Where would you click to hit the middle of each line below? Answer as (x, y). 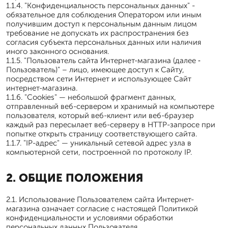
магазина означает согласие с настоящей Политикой (102, 209)
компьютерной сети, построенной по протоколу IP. (99, 152)
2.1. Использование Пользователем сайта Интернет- (100, 199)
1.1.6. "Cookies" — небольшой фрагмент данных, (91, 97)
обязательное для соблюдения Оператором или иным (104, 15)
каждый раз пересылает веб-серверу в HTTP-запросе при (111, 125)
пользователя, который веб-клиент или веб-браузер (100, 116)
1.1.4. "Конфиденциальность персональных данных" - (101, 6)
